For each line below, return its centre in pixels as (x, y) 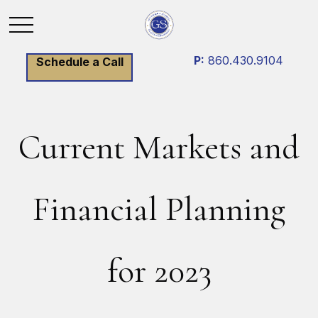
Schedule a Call (79, 62)
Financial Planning (159, 209)
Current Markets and (159, 148)
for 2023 (159, 271)
